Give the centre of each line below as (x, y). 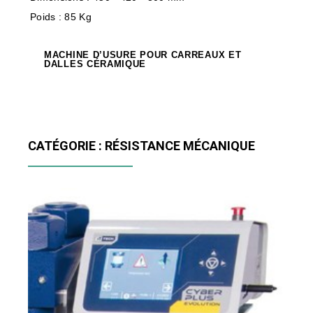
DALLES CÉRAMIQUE (95, 64)
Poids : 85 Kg (61, 17)
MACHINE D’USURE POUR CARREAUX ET (143, 55)
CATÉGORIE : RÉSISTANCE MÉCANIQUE (141, 145)
